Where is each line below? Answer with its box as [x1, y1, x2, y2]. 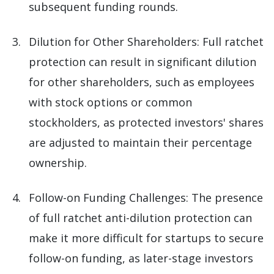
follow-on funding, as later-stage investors [29, 251, 253, 266]
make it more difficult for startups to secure [29, 231, 264, 246]
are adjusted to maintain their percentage [29, 135, 252, 150]
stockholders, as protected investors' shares [29, 115, 264, 130]
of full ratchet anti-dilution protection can [29, 210, 252, 226]
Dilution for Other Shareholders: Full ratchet [29, 34, 264, 50]
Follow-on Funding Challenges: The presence [29, 190, 263, 206]
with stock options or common [29, 95, 192, 110]
